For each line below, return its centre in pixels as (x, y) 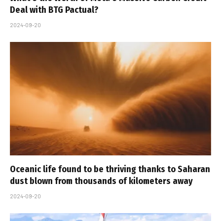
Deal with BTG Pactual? (54, 10)
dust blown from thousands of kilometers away (101, 181)
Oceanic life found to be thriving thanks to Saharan (110, 169)
